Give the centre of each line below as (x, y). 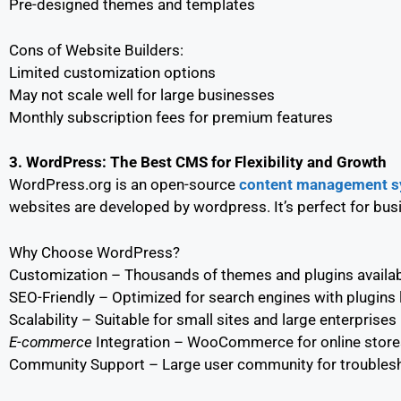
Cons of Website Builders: (96, 50)
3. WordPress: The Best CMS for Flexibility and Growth (198, 162)
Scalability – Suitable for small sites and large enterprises (203, 319)
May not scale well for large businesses (142, 94)
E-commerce (51, 341)
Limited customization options (112, 72)
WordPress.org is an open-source (124, 184)
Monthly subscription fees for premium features (171, 117)
